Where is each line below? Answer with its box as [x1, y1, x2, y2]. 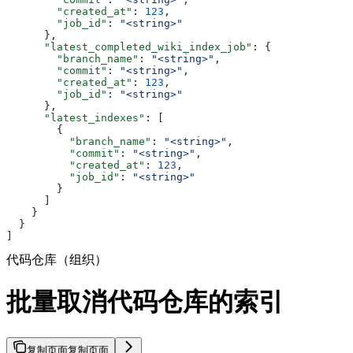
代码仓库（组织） [6, 253, 107, 267]
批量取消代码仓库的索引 [6, 288, 284, 317]
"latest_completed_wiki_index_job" [6, 41, 252, 54]
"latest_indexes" [6, 112, 145, 124]
